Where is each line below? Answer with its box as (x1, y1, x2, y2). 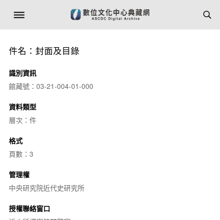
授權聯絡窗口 (8, 203, 50, 213)
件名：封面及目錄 (8, 44, 80, 56)
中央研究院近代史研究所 (8, 183, 84, 192)
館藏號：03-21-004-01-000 (8, 81, 93, 91)
